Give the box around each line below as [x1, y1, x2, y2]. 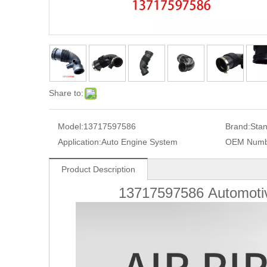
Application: [58, 137, 101, 147]
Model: [58, 122, 83, 132]
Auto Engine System [101, 137, 178, 147]
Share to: [49, 88, 83, 98]
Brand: [225, 122, 250, 132]
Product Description [61, 164, 135, 175]
